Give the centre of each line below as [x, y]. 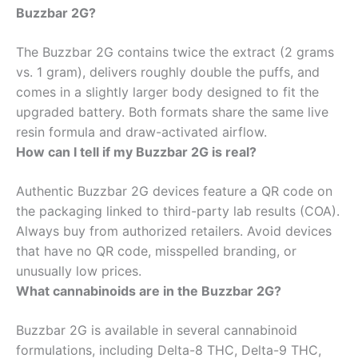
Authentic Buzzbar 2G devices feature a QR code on [174, 191]
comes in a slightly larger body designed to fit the [167, 91]
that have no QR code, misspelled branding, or [156, 251]
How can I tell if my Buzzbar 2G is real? [136, 151]
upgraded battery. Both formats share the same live [172, 111]
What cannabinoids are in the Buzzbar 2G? [149, 290]
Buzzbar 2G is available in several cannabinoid [157, 330]
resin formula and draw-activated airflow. [141, 131]
